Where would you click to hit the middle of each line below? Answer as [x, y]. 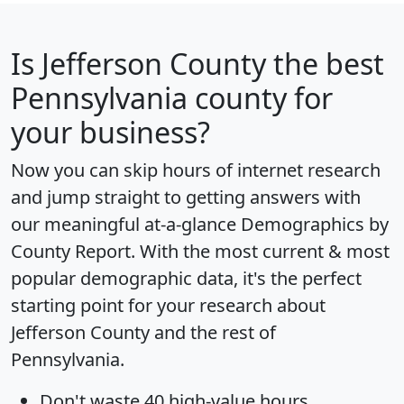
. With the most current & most [260, 252]
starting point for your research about [168, 306]
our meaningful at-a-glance [126, 225]
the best [325, 64]
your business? [110, 133]
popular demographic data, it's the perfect [186, 279]
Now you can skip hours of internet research [196, 170]
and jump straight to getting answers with [186, 197]
